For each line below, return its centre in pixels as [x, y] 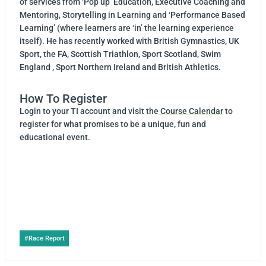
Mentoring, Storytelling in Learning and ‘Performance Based [132, 15]
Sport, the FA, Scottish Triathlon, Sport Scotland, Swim [120, 54]
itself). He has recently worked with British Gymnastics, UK [129, 41]
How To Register [63, 98]
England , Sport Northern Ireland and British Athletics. [120, 67]
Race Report [46, 238]
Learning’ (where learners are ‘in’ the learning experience [127, 28]
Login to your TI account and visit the [89, 111]
